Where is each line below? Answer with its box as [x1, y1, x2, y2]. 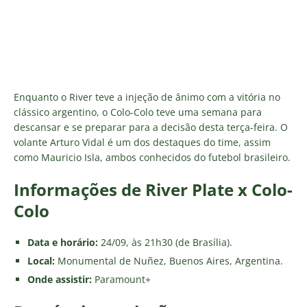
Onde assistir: [27, 273, 95, 286]
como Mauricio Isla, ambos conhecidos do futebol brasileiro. [14, 151, 291, 164]
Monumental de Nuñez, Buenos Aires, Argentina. [55, 254, 283, 268]
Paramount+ [95, 273, 151, 286]
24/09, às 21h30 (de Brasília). [98, 236, 232, 249]
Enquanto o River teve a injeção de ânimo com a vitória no [14, 90, 280, 104]
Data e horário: [27, 236, 98, 249]
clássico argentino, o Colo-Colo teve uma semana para [14, 106, 262, 119]
